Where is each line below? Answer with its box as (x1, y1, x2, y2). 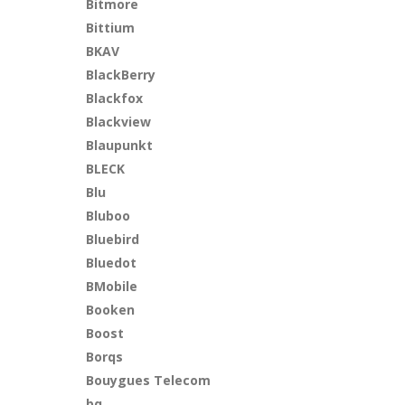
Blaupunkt (86, 137, 154, 154)
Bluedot (86, 254, 137, 271)
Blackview (86, 113, 152, 130)
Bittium (86, 19, 136, 36)
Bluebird (86, 231, 140, 248)
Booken (86, 301, 136, 318)
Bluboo (86, 207, 131, 224)
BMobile (86, 278, 138, 295)
